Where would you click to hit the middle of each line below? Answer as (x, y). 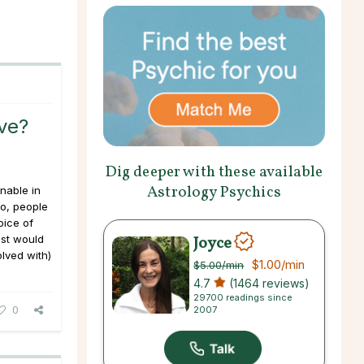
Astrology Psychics (214, 192)
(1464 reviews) (268, 283)
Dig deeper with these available (214, 172)
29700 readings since (243, 297)
